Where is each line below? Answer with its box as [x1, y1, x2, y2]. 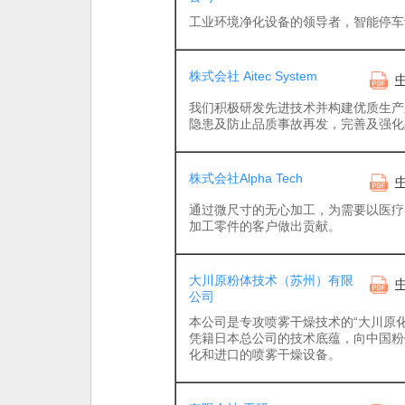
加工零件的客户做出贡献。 [189, 219, 341, 233]
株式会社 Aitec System [189, 69, 317, 83]
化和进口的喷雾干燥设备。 [189, 347, 341, 362]
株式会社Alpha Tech [189, 171, 303, 185]
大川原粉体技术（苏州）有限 [189, 273, 353, 287]
